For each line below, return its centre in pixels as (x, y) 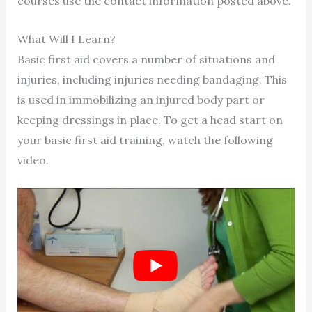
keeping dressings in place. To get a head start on (150, 119)
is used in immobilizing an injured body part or (141, 99)
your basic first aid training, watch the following (145, 140)
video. (33, 160)
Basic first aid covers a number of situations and (146, 59)
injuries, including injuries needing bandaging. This (152, 79)
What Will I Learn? (66, 39)
